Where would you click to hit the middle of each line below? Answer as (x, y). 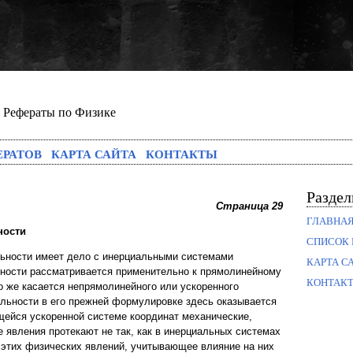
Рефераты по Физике (59, 112)
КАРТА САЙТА (94, 154)
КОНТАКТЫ (182, 154)
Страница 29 (249, 206)
